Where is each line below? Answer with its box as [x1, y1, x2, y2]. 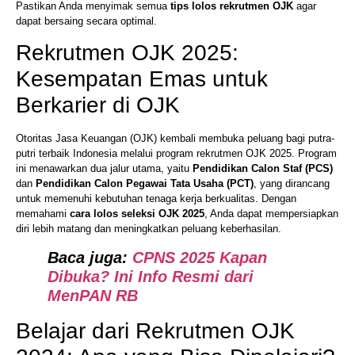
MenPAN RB [48, 286, 138, 304]
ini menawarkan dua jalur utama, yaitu [16, 162, 193, 175]
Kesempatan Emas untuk [16, 67, 268, 92]
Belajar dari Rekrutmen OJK [16, 318, 295, 343]
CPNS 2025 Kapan [128, 248, 267, 266]
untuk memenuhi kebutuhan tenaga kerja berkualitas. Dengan [16, 193, 296, 205]
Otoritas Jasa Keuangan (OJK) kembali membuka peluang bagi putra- [16, 132, 334, 145]
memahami [16, 208, 70, 220]
